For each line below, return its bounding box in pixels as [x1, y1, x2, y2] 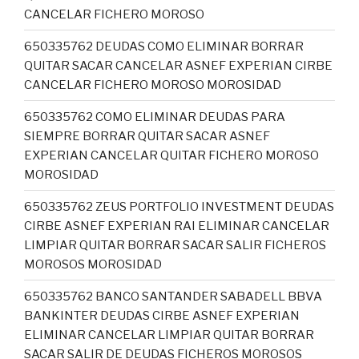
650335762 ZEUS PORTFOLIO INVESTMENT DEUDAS [24, 199, 334, 214]
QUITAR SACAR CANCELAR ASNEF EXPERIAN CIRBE [24, 58, 333, 73]
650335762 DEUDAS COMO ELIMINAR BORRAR [24, 38, 304, 54]
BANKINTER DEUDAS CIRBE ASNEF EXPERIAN [24, 308, 300, 323]
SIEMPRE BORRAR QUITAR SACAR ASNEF [24, 128, 270, 143]
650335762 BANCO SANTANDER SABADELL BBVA [24, 288, 322, 304]
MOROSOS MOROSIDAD [24, 256, 162, 272]
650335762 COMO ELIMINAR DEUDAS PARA [24, 109, 285, 124]
